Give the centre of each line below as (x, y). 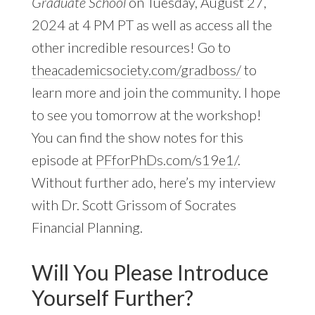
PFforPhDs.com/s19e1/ (166, 160)
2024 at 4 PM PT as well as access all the (152, 25)
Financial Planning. (87, 227)
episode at (63, 160)
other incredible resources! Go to (131, 47)
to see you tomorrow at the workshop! (146, 115)
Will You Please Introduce (150, 272)
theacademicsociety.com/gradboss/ (136, 70)
